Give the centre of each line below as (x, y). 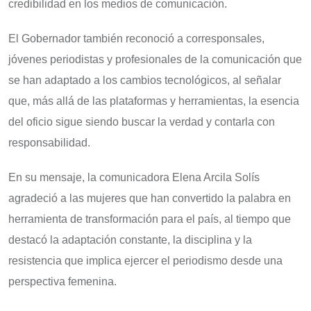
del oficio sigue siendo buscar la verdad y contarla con (142, 122)
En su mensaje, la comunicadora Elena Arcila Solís (134, 178)
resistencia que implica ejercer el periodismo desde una (145, 261)
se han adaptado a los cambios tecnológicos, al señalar (145, 81)
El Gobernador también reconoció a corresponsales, (136, 39)
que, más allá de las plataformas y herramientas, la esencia (154, 101)
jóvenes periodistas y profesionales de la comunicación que (155, 60)
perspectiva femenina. (62, 282)
